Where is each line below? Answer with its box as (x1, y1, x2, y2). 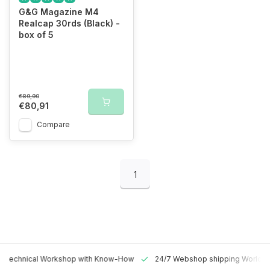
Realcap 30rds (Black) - (19, 18, 120, 28)
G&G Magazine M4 (19, 7, 99, 17)
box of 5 (19, 30, 54, 40)
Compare (37, 120, 70, 129)
